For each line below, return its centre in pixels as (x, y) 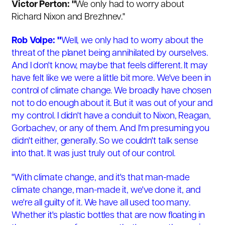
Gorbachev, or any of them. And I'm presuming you (111, 129)
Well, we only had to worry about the (132, 41)
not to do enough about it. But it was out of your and (112, 104)
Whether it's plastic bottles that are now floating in (108, 215)
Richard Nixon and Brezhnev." (69, 18)
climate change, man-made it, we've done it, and (106, 190)
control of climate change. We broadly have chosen (112, 91)
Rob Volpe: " (36, 41)
